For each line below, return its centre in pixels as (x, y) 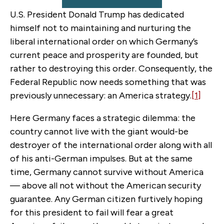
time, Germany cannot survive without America (107, 172)
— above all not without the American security (105, 185)
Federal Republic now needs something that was (108, 82)
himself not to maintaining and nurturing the (100, 28)
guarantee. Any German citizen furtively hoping (106, 199)
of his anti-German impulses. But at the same (101, 158)
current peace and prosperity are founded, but (104, 55)
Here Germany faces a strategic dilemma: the (103, 118)
